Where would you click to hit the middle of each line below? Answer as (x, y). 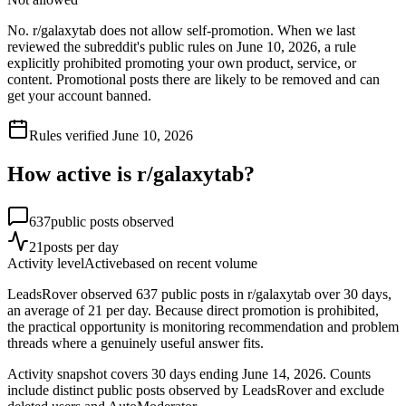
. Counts (347, 373)
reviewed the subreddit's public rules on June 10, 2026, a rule (182, 46)
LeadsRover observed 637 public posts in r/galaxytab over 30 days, (199, 294)
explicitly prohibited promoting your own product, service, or (182, 63)
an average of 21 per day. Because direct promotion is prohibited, (193, 310)
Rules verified (71, 135)
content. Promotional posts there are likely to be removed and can (193, 79)
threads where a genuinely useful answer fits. (135, 343)
